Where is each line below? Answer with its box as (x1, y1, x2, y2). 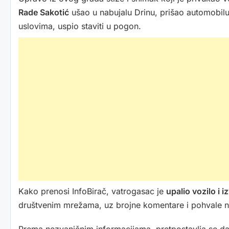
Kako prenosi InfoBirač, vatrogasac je (18, 186, 166, 197)
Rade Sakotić (18, 7, 69, 18)
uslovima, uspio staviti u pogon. (18, 21, 141, 32)
